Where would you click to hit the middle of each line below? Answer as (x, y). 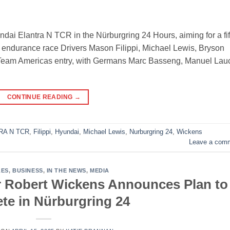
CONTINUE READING (41, 97)
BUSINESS (28, 170)
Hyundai (67, 132)
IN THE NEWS (66, 170)
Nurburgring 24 (151, 132)
